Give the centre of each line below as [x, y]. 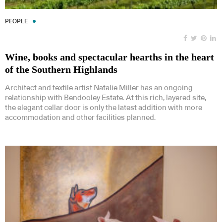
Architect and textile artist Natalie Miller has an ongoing [99, 88]
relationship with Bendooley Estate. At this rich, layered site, [106, 98]
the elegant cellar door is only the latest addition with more [104, 108]
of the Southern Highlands [61, 70]
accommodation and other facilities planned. [80, 118]
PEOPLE [16, 22]
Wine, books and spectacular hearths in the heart [110, 57]
